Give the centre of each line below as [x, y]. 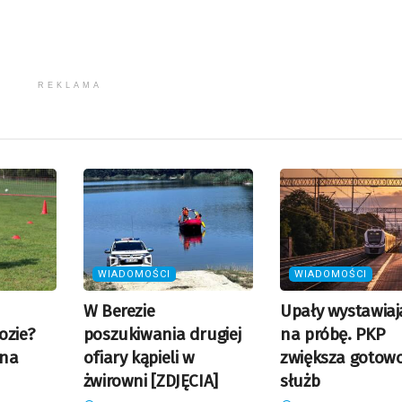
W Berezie [119, 310]
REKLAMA [70, 86]
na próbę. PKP [332, 334]
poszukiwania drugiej [162, 334]
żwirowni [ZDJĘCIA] [150, 380]
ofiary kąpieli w [139, 357]
